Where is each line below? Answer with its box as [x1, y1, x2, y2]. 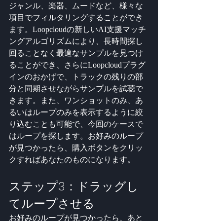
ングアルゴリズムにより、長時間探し [9, 37, 143, 45]
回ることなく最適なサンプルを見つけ [9, 48, 143, 57]
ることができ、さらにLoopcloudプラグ [9, 60, 146, 69]
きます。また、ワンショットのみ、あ [9, 96, 143, 105]
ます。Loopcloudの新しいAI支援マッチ [9, 25, 146, 34]
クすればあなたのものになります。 [9, 155, 135, 164]
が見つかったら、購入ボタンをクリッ [9, 143, 143, 152]
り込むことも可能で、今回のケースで [9, 119, 143, 128]
